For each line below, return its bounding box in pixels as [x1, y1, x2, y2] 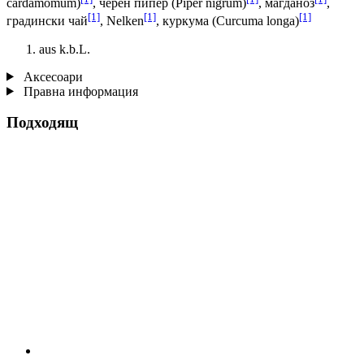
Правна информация [19, 84, 138, 98]
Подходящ [6, 114, 78, 132]
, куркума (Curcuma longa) [156, 14, 299, 28]
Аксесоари [19, 69, 83, 84]
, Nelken [100, 14, 144, 28]
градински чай [6, 14, 88, 28]
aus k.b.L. [39, 41, 90, 56]
